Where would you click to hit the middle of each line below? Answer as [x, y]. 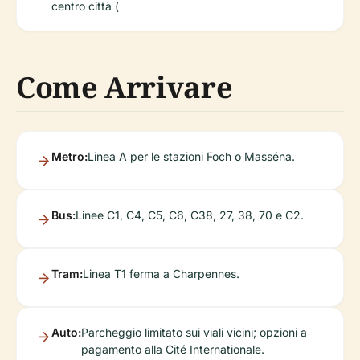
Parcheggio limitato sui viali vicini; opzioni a [194, 332]
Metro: [70, 156]
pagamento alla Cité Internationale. [173, 349]
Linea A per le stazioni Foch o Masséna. [191, 156]
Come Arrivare [125, 87]
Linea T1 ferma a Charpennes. [161, 273]
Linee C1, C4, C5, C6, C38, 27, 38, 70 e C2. [190, 215]
